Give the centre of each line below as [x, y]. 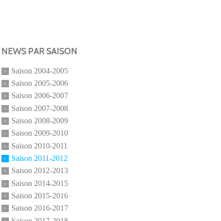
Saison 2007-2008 [39, 86]
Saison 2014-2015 [39, 161]
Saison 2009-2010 [39, 111]
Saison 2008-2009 [39, 99]
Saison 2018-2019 [39, 211]
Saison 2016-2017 [39, 186]
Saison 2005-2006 [39, 61]
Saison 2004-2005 [39, 49]
